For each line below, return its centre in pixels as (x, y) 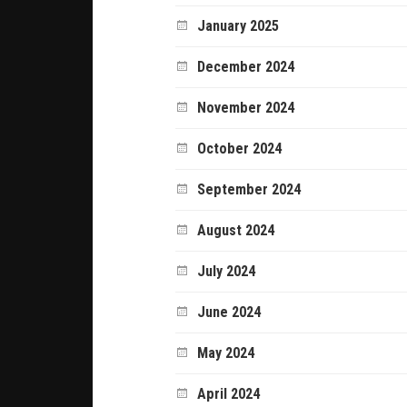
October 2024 (240, 148)
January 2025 (238, 25)
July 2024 (227, 271)
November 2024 (246, 107)
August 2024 (236, 230)
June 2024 (229, 312)
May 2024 (226, 352)
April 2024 (229, 393)
